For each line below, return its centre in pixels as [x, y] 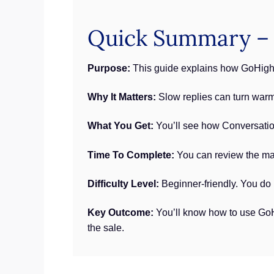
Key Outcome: [121, 213]
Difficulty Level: [124, 184]
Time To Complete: [131, 155]
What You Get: [121, 126]
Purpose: [109, 68]
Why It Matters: [122, 97]
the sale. [106, 228]
